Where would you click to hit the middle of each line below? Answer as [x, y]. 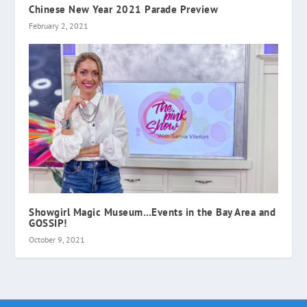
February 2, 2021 [59, 25]
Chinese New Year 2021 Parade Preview [124, 9]
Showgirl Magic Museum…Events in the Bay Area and [152, 212]
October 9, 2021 [57, 239]
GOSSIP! [48, 223]
